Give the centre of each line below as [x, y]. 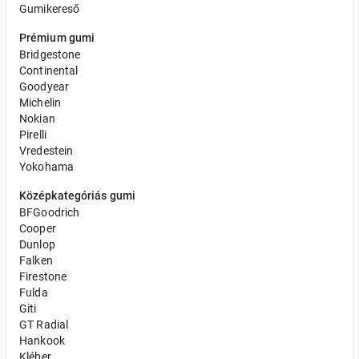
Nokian [37, 119]
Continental [49, 71]
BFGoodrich [50, 213]
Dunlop [37, 245]
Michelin [40, 103]
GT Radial [44, 325]
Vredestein [46, 151]
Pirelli [33, 135]
